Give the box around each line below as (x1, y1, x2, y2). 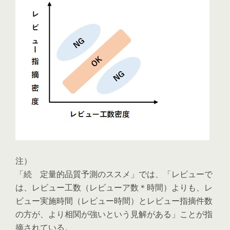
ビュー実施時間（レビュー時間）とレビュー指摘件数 (15, 195, 213, 206)
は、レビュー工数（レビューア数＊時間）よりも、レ (15, 182, 213, 193)
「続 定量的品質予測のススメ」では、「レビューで (15, 168, 213, 180)
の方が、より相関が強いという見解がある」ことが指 (15, 208, 213, 220)
